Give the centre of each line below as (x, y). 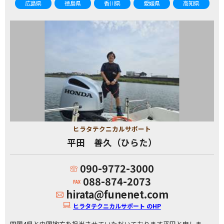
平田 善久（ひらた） (112, 142)
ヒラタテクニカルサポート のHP (117, 206)
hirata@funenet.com (117, 194)
